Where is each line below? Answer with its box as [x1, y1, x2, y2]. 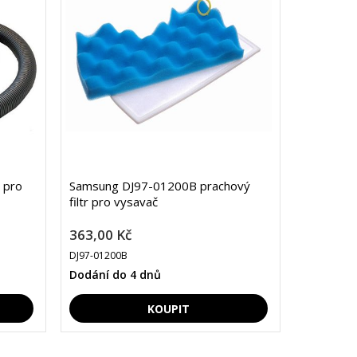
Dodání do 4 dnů [69, 267, 161, 283]
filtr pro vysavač [69, 194, 158, 210]
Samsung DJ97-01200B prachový [69, 178, 250, 194]
